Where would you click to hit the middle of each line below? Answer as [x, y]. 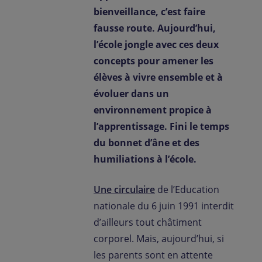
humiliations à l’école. [145, 159]
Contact [41, 10]
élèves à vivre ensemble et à [158, 77]
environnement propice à [153, 110]
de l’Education [187, 189]
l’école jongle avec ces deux [156, 44]
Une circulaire [124, 189]
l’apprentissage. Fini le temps [161, 126]
